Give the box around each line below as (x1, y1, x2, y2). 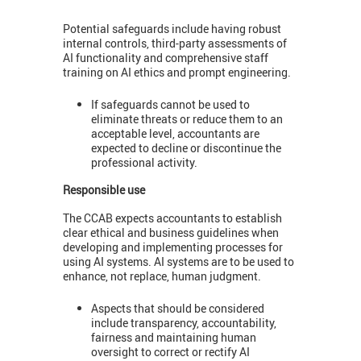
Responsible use (63, 181, 145, 197)
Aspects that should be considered (91, 301, 264, 317)
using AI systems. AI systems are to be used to (63, 253, 294, 269)
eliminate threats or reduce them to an (91, 111, 283, 127)
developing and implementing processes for (63, 239, 283, 255)
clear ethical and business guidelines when (63, 224, 279, 240)
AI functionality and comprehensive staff (63, 49, 268, 65)
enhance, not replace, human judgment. (63, 268, 261, 284)
